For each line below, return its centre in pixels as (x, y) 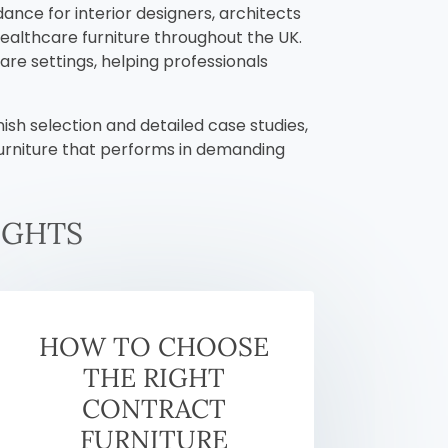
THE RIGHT (154, 377)
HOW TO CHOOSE (154, 346)
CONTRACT (154, 408)
